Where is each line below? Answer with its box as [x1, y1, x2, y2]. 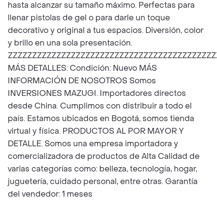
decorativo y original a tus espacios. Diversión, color [8, 25, 203, 35]
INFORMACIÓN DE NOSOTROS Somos [8, 76, 156, 86]
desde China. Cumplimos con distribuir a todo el [8, 101, 192, 111]
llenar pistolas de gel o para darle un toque [8, 13, 170, 23]
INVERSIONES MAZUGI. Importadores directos [8, 88, 186, 98]
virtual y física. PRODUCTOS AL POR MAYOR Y [8, 126, 184, 136]
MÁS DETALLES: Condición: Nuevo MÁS [8, 63, 157, 73]
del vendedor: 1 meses [8, 189, 93, 199]
